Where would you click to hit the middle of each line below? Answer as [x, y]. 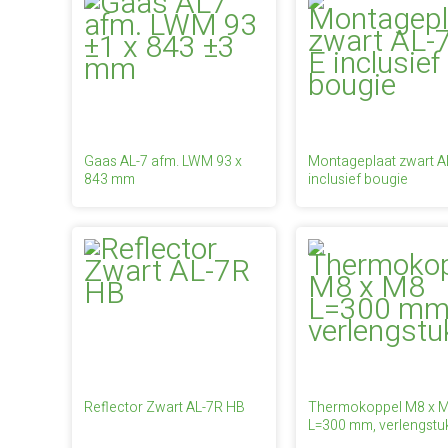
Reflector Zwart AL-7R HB [164, 407]
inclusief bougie [357, 179]
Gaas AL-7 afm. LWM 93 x [163, 161]
